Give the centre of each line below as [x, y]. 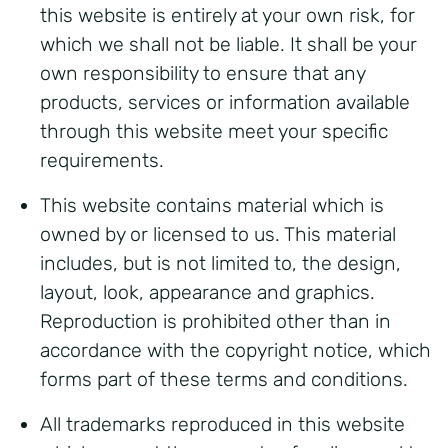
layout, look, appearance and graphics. [207, 292]
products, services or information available [225, 102]
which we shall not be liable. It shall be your [228, 44]
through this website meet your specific [214, 131]
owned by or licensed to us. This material [218, 234]
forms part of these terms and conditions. [224, 379]
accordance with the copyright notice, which [235, 350]
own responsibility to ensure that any [202, 73]
